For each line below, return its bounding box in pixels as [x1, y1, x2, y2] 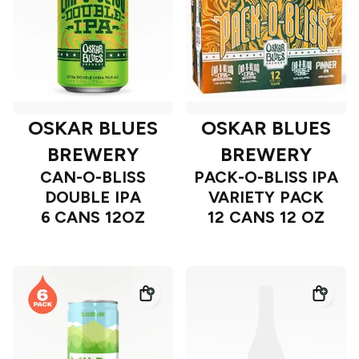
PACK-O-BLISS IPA [193, 167, 339, 188]
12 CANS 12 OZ [208, 208, 325, 228]
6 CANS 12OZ [40, 208, 146, 228]
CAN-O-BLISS [40, 167, 146, 188]
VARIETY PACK [208, 188, 324, 208]
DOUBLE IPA [45, 188, 141, 208]
